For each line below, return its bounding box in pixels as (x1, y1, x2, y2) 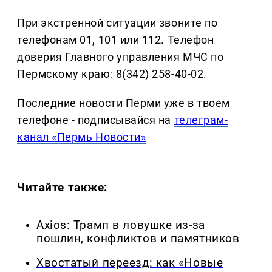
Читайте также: (17, 180, 108, 194)
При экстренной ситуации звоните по (17, 16, 218, 29)
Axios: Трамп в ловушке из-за (36, 218, 205, 232)
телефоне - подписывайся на (17, 113, 174, 126)
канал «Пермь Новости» (17, 130, 146, 143)
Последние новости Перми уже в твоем (17, 96, 230, 109)
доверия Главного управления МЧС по (17, 50, 224, 63)
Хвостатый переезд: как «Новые (36, 256, 223, 270)
